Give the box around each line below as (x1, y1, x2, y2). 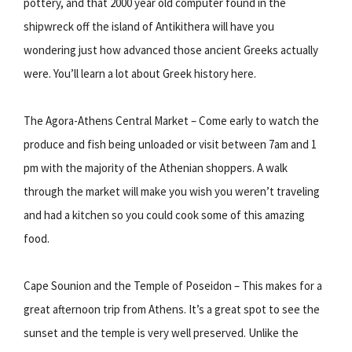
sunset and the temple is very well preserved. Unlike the (24, 324, 299, 340)
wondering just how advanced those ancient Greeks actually (24, 42, 318, 57)
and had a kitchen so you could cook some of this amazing (24, 207, 305, 222)
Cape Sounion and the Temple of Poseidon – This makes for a (24, 277, 322, 293)
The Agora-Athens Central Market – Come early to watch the (24, 112, 319, 128)
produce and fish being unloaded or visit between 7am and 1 (24, 136, 317, 152)
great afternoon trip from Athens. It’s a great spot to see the (24, 301, 320, 317)
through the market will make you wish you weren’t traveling (24, 183, 320, 199)
